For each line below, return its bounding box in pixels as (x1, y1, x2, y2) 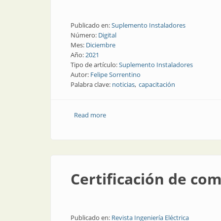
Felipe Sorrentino (90, 70, 141, 79)
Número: (71, 31, 98, 39)
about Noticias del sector (106, 110, 179, 119)
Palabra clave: (71, 80, 112, 89)
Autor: (71, 70, 90, 79)
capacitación (139, 80, 175, 89)
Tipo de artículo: (71, 60, 119, 69)
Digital (98, 31, 116, 39)
